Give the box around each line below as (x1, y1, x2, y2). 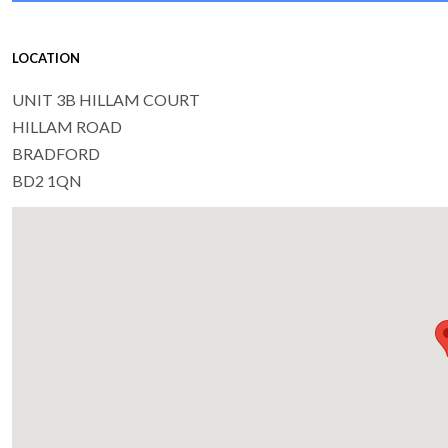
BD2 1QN (12, 171, 82, 191)
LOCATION (12, 50, 80, 67)
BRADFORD (12, 144, 100, 164)
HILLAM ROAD (12, 117, 122, 137)
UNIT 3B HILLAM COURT (12, 90, 200, 110)
